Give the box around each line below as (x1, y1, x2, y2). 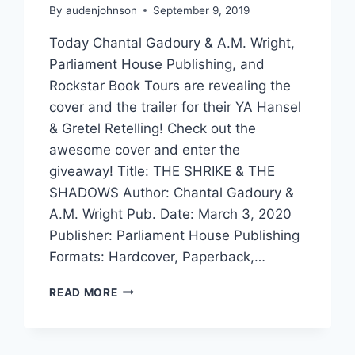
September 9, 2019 (152, 3, 250, 17)
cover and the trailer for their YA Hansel (49, 98, 302, 115)
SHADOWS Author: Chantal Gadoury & (49, 184, 295, 200)
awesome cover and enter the (49, 141, 241, 158)
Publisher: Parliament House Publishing (49, 227, 300, 243)
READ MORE (49, 285, 118, 299)
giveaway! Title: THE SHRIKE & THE (49, 162, 276, 179)
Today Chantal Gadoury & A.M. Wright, (49, 34, 296, 51)
